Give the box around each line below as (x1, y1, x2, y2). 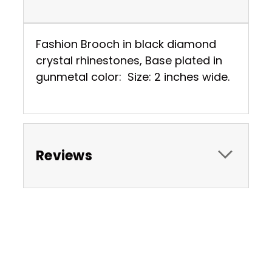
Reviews (36, 146, 92, 165)
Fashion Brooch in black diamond (36, 36, 216, 52)
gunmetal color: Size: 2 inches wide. (36, 69, 229, 84)
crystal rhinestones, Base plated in (36, 52, 222, 68)
